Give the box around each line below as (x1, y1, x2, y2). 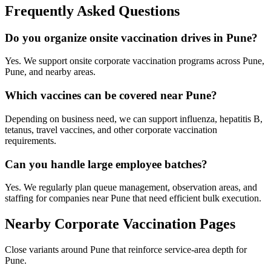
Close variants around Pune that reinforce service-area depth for (5, 244, 247, 255)
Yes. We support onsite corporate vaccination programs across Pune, (5, 56, 264, 67)
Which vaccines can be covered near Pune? (5, 89, 217, 102)
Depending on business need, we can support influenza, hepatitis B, (5, 113, 263, 124)
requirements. (5, 135, 56, 146)
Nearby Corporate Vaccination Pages (5, 216, 235, 232)
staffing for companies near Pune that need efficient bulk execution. (5, 193, 261, 204)
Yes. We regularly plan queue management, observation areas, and (5, 182, 257, 193)
